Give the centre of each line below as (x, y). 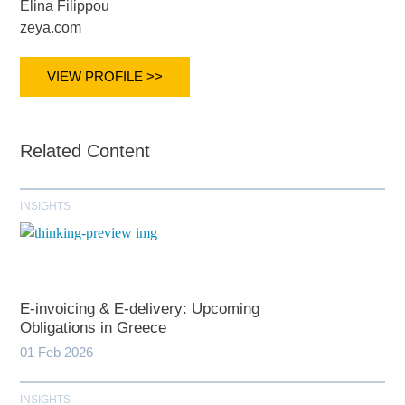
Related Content (85, 151)
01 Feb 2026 (57, 353)
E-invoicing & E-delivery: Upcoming (140, 309)
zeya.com (51, 28)
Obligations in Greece (94, 328)
